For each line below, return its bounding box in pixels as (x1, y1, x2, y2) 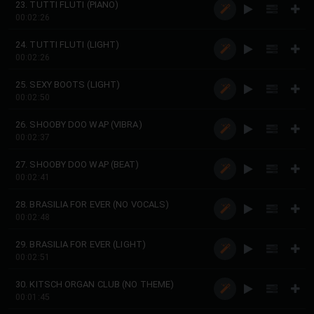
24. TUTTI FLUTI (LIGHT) (15, 39, 120, 50)
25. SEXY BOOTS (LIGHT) (15, 79, 121, 90)
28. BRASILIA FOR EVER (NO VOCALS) (15, 199, 170, 210)
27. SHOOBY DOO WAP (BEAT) (15, 159, 139, 170)
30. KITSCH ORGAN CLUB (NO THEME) (15, 279, 175, 289)
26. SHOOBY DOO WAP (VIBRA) (15, 119, 142, 130)
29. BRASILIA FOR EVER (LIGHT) (15, 239, 146, 250)
